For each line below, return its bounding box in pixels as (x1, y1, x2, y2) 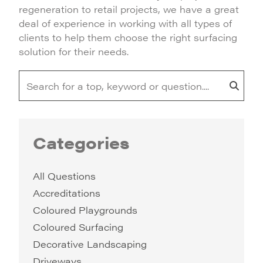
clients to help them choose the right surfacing (19, 31, 237, 44)
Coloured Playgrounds (33, 203, 137, 217)
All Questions (33, 169, 96, 183)
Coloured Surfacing (33, 220, 123, 234)
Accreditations (33, 186, 100, 200)
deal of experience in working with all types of (19, 16, 232, 30)
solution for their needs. (19, 45, 129, 58)
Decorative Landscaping (33, 237, 147, 251)
